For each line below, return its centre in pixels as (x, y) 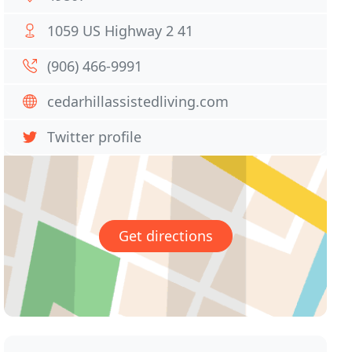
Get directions (165, 236)
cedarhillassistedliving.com (138, 101)
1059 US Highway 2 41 (121, 31)
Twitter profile (95, 137)
